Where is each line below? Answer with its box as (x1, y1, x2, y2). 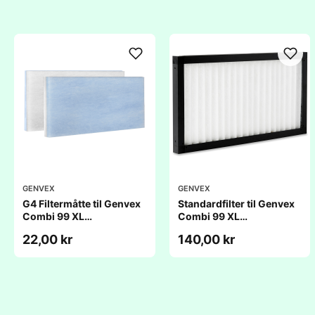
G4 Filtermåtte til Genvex (22, 198, 141, 210)
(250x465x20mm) (22, 223, 115, 236)
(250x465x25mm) (177, 223, 270, 236)
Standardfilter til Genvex (177, 198, 295, 210)
